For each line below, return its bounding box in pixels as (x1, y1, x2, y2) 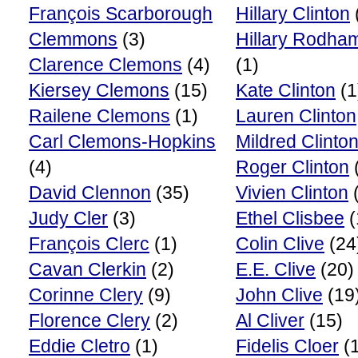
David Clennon (29, 182, 151, 203)
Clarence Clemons (29, 54, 182, 75)
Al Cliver (236, 310, 304, 331)
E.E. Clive (236, 259, 316, 280)
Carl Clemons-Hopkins (29, 131, 216, 152)
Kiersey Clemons (29, 80, 169, 101)
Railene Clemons (29, 105, 170, 126)
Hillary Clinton (236, 3, 350, 24)
